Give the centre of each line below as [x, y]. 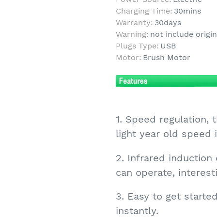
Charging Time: [144, 11]
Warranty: [134, 23]
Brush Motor [167, 57]
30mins [187, 11]
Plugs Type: [137, 46]
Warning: [132, 34]
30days [168, 23]
